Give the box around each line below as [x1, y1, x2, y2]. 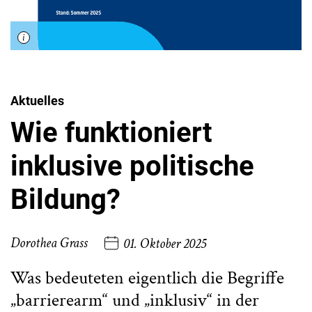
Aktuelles [10, 93, 64, 108]
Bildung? [10, 182, 120, 216]
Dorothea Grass [10, 234, 88, 253]
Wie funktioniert [10, 116, 212, 149]
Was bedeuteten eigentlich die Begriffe [10, 266, 284, 290]
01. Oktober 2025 [123, 235, 207, 253]
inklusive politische [10, 149, 254, 182]
